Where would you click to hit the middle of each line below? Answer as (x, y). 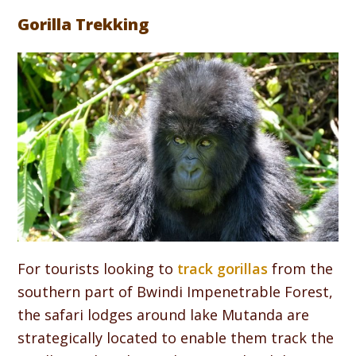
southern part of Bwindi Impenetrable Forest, (176, 291)
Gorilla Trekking (83, 25)
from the (301, 268)
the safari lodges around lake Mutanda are (164, 314)
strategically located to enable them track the (176, 337)
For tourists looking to (98, 268)
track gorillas (223, 268)
